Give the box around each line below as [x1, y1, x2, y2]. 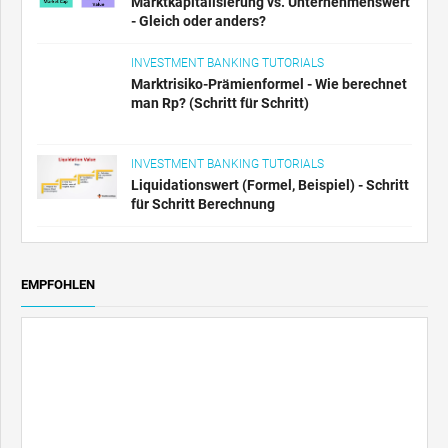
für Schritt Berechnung [131, 195, 275, 212]
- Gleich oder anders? [131, 12, 266, 29]
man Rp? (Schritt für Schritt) [131, 94, 309, 111]
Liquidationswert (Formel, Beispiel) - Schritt [131, 176, 409, 193]
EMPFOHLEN [21, 276, 95, 292]
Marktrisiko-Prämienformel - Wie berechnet [131, 75, 407, 92]
